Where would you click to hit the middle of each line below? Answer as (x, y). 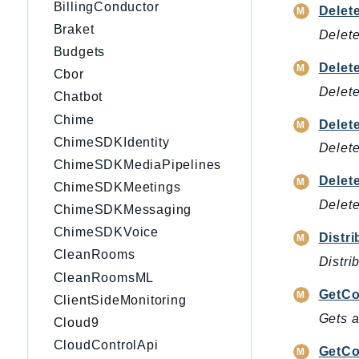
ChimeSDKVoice (106, 232)
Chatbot (78, 97)
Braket (74, 29)
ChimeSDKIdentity (111, 142)
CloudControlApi (106, 345)
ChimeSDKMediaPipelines (137, 164)
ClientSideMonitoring (120, 300)
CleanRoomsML (104, 277)
